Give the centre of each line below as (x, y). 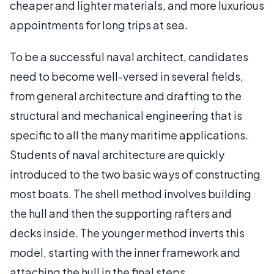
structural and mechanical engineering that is (126, 115)
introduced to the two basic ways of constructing (135, 174)
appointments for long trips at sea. (99, 25)
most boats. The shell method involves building (131, 194)
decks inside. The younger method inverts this (127, 233)
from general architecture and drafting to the (126, 96)
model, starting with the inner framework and (125, 252)
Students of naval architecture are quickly (117, 154)
